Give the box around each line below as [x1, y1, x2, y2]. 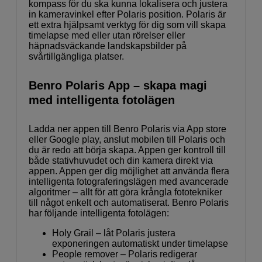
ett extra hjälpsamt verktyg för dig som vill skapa [29, 19, 226, 30]
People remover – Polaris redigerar [52, 249, 197, 259]
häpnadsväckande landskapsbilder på [29, 40, 187, 51]
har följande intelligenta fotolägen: [29, 208, 169, 218]
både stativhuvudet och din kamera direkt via [29, 155, 213, 166]
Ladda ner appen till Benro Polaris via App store [29, 123, 226, 134]
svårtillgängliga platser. [29, 51, 124, 61]
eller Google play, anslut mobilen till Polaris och [29, 134, 225, 144]
